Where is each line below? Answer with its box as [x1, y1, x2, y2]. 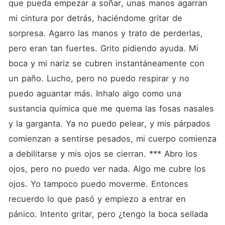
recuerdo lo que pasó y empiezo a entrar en [8, 194, 186, 204]
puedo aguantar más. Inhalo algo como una [8, 88, 181, 98]
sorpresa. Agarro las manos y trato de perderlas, [8, 28, 203, 38]
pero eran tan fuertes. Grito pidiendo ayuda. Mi [8, 43, 198, 53]
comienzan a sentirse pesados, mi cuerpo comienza [8, 134, 216, 144]
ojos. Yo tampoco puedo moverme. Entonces [8, 179, 188, 189]
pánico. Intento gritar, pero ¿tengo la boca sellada [8, 209, 208, 219]
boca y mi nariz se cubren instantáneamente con [8, 58, 204, 68]
